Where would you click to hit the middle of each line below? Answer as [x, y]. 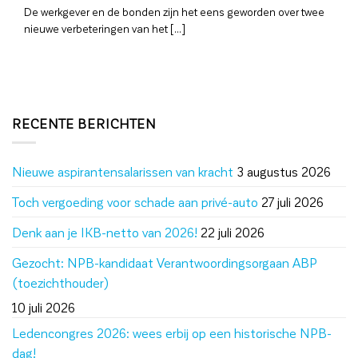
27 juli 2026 [292, 202]
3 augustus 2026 [284, 172]
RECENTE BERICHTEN [84, 123]
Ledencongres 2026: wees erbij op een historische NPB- [172, 333]
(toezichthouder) [61, 283]
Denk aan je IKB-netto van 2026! [105, 233]
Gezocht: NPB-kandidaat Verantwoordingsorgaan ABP [165, 263]
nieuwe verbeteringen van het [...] [105, 29]
